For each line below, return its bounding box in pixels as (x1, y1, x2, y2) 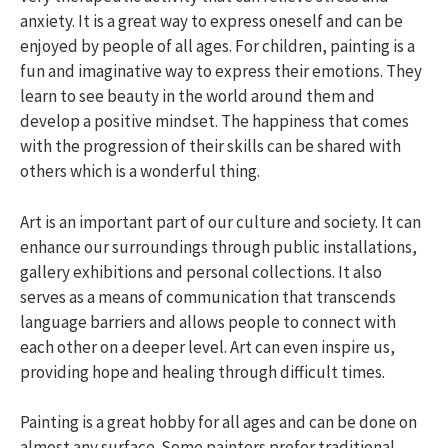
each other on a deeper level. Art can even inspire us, (20, 335, 395, 358)
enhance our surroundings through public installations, (20, 235, 417, 258)
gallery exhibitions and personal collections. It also (20, 260, 382, 283)
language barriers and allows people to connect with (20, 310, 396, 333)
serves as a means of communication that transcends (20, 285, 396, 308)
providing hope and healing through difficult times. (20, 360, 385, 383)
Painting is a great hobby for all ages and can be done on (20, 411, 417, 433)
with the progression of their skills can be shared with (20, 135, 401, 157)
